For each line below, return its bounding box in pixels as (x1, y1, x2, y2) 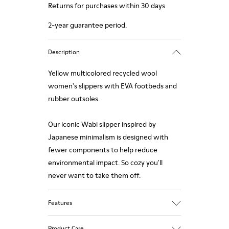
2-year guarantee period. (48, 20, 127, 30)
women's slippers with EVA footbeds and (48, 81, 177, 91)
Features (48, 198, 72, 207)
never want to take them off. (48, 170, 141, 180)
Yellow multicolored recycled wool (48, 68, 157, 78)
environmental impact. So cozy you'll (48, 157, 163, 168)
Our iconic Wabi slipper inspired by (48, 119, 156, 129)
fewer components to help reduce (48, 145, 157, 155)
